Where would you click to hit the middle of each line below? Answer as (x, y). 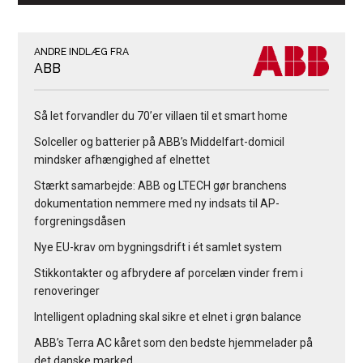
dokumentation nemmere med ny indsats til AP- (157, 203)
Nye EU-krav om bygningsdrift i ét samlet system (158, 247)
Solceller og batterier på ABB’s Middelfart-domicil (160, 141)
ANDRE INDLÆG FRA (82, 51)
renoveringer (67, 290)
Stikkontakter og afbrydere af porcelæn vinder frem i (169, 273)
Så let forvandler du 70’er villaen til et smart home (161, 115)
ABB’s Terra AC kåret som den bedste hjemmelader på (174, 342)
